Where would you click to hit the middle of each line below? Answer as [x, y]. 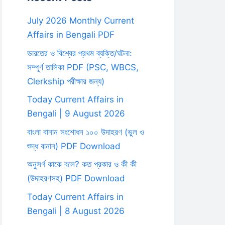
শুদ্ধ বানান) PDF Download [74, 146]
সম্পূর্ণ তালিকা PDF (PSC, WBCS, [83, 67]
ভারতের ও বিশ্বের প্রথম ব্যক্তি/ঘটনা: [80, 53]
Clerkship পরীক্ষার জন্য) [66, 81]
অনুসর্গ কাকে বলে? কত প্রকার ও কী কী [82, 164]
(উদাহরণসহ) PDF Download [76, 178]
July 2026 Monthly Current [81, 21]
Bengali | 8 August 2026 [76, 211]
